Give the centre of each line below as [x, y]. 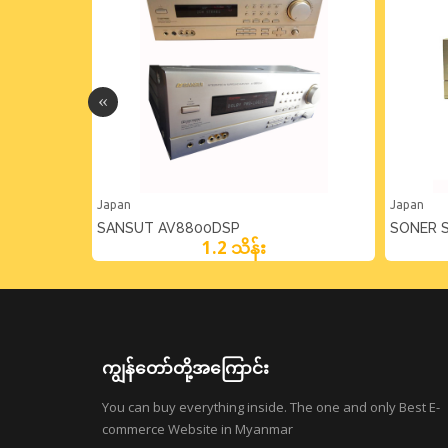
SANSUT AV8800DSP [168, 228]
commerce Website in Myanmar [197, 429]
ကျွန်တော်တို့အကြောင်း [185, 368]
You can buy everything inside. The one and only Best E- [271, 407]
